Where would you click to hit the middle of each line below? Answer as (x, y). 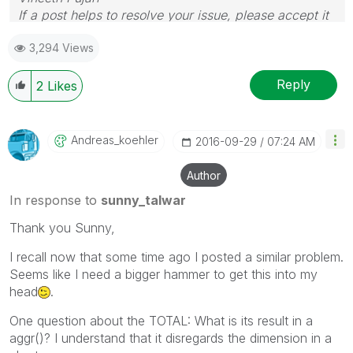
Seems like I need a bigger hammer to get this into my (163, 274)
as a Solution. (58, 32)
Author (204, 175)
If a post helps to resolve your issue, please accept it (173, 15)
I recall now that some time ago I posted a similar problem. (176, 256)
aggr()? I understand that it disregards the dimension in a (171, 338)
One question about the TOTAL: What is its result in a (161, 320)
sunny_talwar (143, 200)
